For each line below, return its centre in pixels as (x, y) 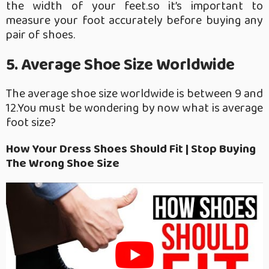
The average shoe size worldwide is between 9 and (134, 93)
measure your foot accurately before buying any (134, 20)
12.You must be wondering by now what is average (134, 108)
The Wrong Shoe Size (63, 163)
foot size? (31, 122)
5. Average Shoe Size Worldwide (120, 65)
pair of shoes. (41, 35)
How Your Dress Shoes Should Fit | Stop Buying (131, 149)
